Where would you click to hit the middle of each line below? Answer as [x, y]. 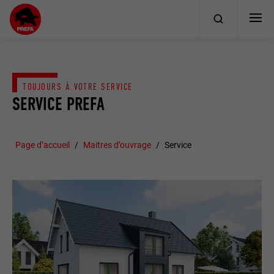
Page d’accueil [43, 145]
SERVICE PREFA [59, 104]
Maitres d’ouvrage [117, 145]
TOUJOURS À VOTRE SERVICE [78, 87]
